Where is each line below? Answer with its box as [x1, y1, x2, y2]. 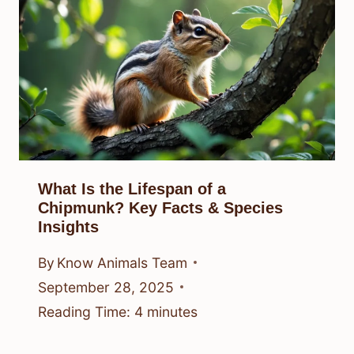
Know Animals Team [57, 254, 188, 271]
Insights [38, 218, 99, 236]
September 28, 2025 [38, 278, 174, 296]
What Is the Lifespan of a [38, 180, 226, 198]
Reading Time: [38, 303, 130, 320]
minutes [147, 303, 198, 320]
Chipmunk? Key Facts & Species [38, 199, 283, 217]
